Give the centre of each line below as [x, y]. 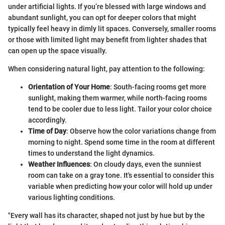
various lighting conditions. [72, 197]
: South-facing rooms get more [158, 87]
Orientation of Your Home [69, 87]
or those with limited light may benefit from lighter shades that [107, 39]
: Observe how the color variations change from [141, 131]
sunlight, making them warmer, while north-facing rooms [118, 98]
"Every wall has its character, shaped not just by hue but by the [106, 215]
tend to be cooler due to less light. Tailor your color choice [120, 109]
